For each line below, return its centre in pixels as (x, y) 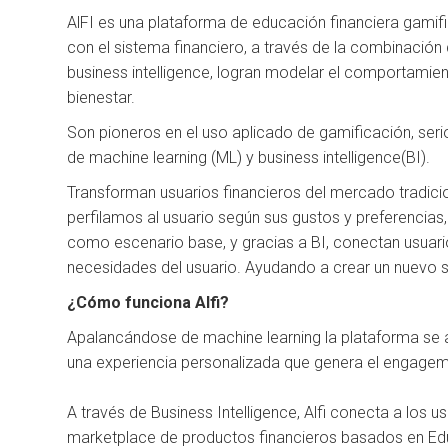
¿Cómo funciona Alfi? (148, 303)
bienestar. (101, 98)
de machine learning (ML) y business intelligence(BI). (249, 158)
